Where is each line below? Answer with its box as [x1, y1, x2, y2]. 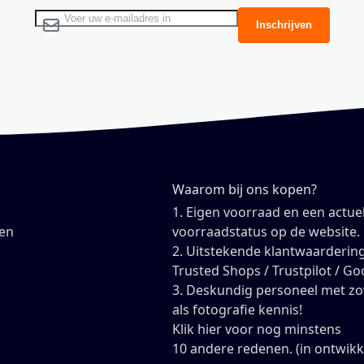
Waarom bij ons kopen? [172, 180, 318, 199]
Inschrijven [255, 19, 312, 32]
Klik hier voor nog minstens [172, 320, 342, 339]
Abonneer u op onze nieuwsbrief [33, 7, 236, 26]
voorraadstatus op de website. [172, 223, 361, 241]
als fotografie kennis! [172, 301, 303, 319]
